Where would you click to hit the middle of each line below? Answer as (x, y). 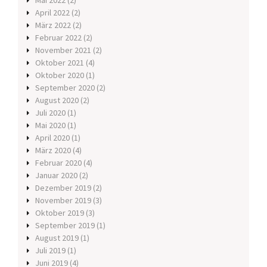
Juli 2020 (50, 113)
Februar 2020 (58, 163)
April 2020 (52, 138)
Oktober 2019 (60, 213)
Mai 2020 (50, 125)
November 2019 (63, 201)
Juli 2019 (50, 251)
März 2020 (53, 150)
